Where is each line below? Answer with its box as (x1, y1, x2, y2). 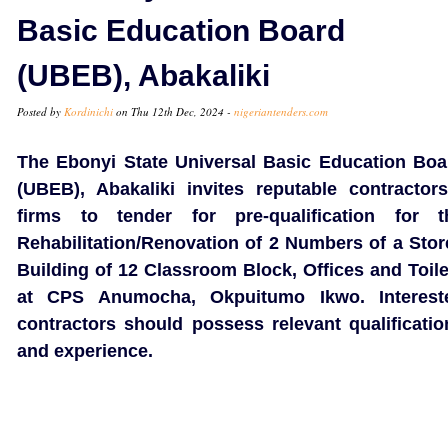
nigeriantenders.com (234, 104, 328, 119)
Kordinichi (64, 104, 113, 119)
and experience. (17, 341, 153, 361)
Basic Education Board (17, 14, 345, 47)
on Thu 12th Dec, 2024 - (113, 104, 234, 119)
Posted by (17, 104, 64, 119)
